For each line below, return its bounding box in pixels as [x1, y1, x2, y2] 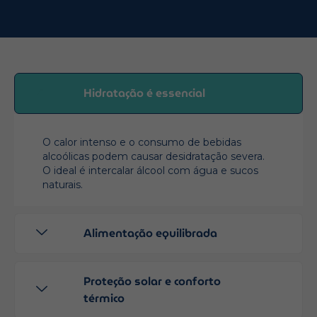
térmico [83, 289, 125, 307]
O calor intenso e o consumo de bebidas [42, 135, 241, 149]
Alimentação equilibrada [83, 224, 217, 242]
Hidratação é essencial [83, 83, 205, 102]
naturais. [42, 178, 83, 191]
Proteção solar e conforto [83, 272, 221, 290]
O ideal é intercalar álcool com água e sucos [42, 163, 258, 177]
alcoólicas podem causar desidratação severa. [42, 149, 265, 163]
